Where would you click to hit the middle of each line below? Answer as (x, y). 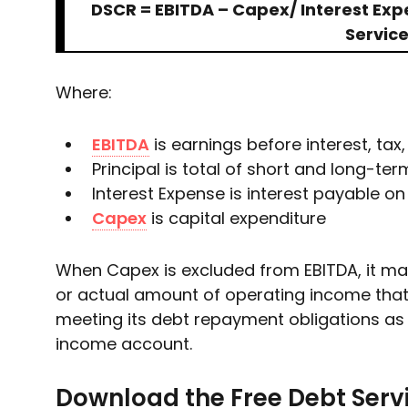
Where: (83, 92)
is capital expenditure (236, 218)
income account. (123, 344)
